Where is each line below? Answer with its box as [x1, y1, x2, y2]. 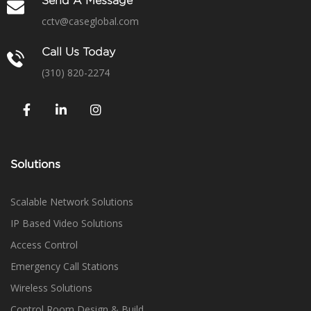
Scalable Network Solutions [10, 195, 133, 208]
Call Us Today [42, 47, 115, 58]
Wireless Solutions [10, 281, 92, 294]
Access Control [10, 238, 78, 251]
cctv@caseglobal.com [42, 15, 139, 28]
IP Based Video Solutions [10, 217, 123, 230]
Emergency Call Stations [10, 260, 119, 273]
